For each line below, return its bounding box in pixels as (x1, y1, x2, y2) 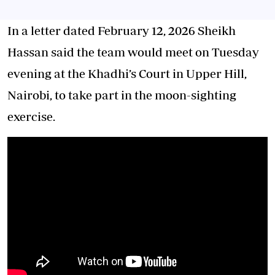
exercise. (7, 109, 55, 123)
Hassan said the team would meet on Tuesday (7, 45, 259, 59)
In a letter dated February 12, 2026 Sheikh (7, 23, 236, 37)
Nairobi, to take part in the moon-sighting (7, 88, 236, 102)
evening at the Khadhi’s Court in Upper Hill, (7, 66, 247, 80)
